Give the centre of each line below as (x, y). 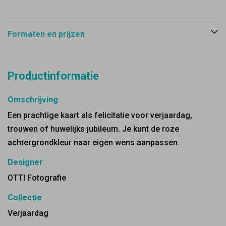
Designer (25, 162)
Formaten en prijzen (46, 34)
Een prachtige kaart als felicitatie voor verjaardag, (100, 115)
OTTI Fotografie (37, 178)
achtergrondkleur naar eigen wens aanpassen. (94, 143)
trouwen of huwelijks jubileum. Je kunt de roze (93, 129)
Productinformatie (53, 76)
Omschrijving (33, 100)
